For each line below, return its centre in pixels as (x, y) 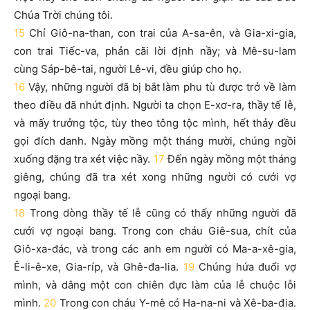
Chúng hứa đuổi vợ (247, 267)
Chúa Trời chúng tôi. (63, 15)
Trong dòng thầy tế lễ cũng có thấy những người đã (163, 213)
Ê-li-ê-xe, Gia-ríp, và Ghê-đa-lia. (99, 267)
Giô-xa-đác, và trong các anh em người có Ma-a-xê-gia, (155, 249)
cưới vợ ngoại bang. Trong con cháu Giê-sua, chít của (155, 231)
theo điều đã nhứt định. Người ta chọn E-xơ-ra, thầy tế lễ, (155, 105)
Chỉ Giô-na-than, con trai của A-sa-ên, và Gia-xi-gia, (163, 33)
